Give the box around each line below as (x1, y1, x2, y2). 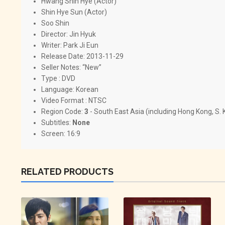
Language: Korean (41, 85, 98, 93)
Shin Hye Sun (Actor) (41, 8, 107, 16)
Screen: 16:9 (41, 129, 80, 138)
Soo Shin (41, 19, 69, 27)
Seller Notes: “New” (41, 63, 101, 71)
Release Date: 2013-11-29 (41, 52, 124, 60)
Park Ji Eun (63, 41, 98, 49)
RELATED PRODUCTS (21, 166, 114, 177)
